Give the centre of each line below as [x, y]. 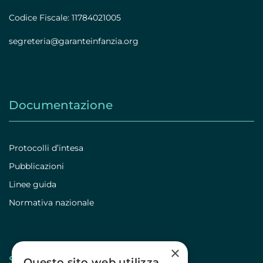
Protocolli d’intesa [46, 148]
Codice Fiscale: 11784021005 [65, 18]
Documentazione [61, 105]
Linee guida [33, 184]
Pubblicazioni [36, 166]
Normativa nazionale [51, 202]
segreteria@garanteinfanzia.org [74, 41]
